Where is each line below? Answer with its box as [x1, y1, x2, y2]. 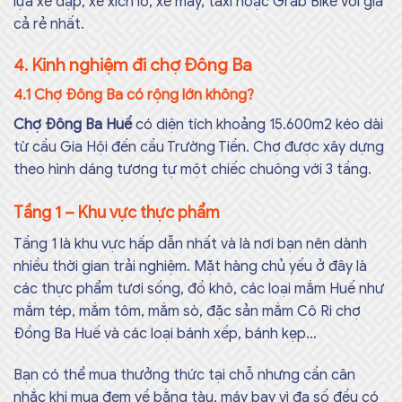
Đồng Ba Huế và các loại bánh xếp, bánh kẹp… [13, 324, 320, 343]
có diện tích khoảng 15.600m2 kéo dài [135, 116, 383, 135]
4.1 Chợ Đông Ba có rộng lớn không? [13, 86, 254, 105]
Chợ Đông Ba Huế [13, 116, 135, 135]
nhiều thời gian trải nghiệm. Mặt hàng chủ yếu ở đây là [13, 257, 367, 275]
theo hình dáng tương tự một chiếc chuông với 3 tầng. [13, 161, 371, 179]
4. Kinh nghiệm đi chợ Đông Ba [13, 54, 252, 76]
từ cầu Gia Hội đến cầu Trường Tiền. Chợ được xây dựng [13, 138, 384, 157]
